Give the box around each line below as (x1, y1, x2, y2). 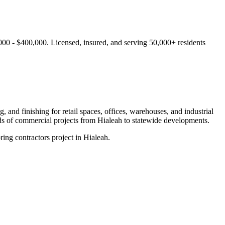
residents (176, 38, 205, 47)
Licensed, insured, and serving (51, 38, 149, 47)
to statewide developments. (122, 116, 209, 125)
